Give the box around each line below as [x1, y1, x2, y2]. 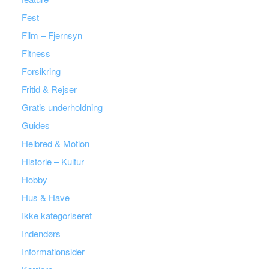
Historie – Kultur [21, 155, 84, 168]
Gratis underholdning [21, 101, 103, 113]
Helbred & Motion [21, 137, 89, 150]
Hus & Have [21, 191, 70, 204]
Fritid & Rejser [21, 83, 77, 95]
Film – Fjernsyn [21, 29, 82, 41]
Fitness [21, 47, 50, 59]
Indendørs [21, 227, 61, 240]
